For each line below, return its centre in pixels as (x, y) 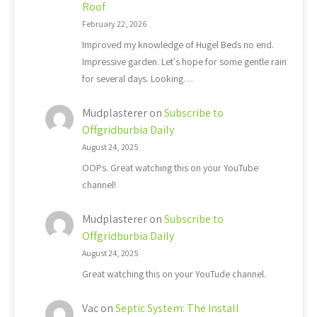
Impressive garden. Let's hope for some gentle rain (184, 62)
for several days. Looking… (138, 79)
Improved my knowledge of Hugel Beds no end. (178, 45)
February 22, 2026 (114, 24)
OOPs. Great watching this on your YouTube (170, 168)
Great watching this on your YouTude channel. (174, 274)
